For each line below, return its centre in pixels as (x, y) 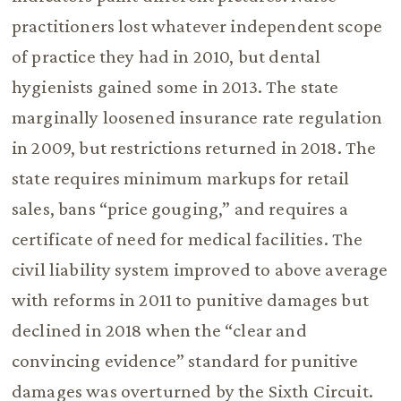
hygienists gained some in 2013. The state (175, 87)
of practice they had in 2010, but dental (166, 57)
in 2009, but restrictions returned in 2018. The (194, 148)
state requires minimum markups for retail (180, 179)
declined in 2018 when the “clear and (159, 331)
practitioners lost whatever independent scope (197, 26)
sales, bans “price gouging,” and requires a (179, 209)
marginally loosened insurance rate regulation (197, 118)
